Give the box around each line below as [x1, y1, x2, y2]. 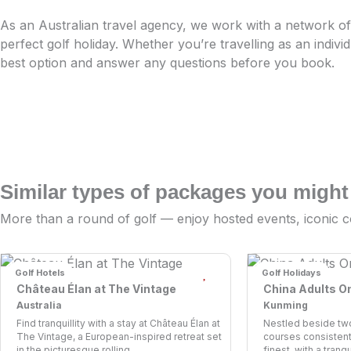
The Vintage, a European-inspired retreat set [16, 331, 222, 343]
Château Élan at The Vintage [16, 282, 176, 296]
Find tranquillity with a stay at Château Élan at [16, 317, 220, 330]
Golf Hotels [14, 267, 65, 279]
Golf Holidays [261, 267, 321, 279]
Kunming [263, 299, 308, 312]
